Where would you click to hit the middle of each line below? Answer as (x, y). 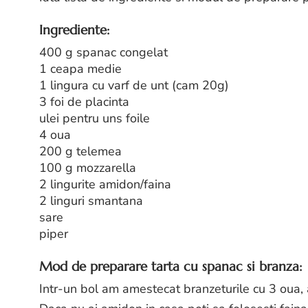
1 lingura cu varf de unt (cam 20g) (134, 86)
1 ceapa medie (80, 69)
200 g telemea (80, 152)
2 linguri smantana (91, 201)
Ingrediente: (74, 30)
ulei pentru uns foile (95, 119)
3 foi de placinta (84, 102)
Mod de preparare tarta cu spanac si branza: (170, 266)
